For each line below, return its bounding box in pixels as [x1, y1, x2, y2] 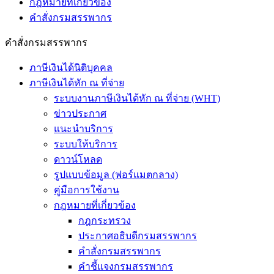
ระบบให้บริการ [54, 139, 117, 149]
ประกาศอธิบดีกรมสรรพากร [78, 231, 197, 241]
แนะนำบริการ [54, 124, 113, 134]
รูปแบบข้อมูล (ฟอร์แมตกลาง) [54, 169, 178, 180]
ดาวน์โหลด [54, 154, 102, 165]
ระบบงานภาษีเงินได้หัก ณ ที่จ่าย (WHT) [54, 93, 220, 103]
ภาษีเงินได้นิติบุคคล [29, 62, 113, 73]
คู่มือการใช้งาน [54, 185, 119, 195]
